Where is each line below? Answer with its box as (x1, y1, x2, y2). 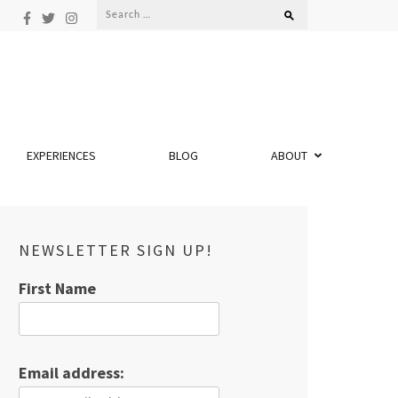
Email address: (19, 362, 124, 383)
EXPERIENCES (27, 147, 96, 163)
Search (96, 2, 146, 22)
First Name (19, 278, 96, 298)
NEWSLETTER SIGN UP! (19, 240, 213, 260)
